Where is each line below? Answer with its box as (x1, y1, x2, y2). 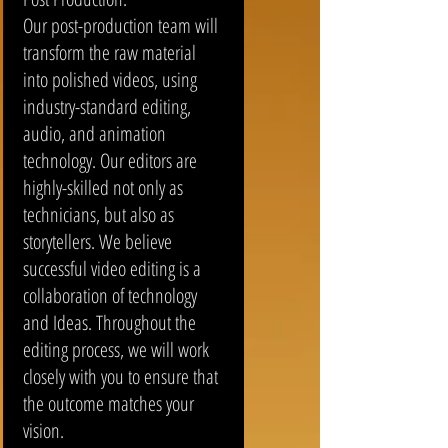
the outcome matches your (22, 390, 194, 417)
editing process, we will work (22, 336, 209, 363)
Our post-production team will (22, 12, 218, 39)
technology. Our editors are (22, 147, 197, 174)
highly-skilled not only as (22, 174, 183, 201)
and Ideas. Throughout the (22, 309, 196, 336)
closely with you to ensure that (22, 363, 218, 390)
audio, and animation (22, 120, 166, 147)
